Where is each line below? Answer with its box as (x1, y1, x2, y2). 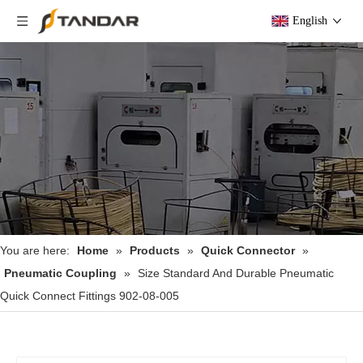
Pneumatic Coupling (4, 267, 117, 280)
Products (130, 244, 180, 257)
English (293, 15, 327, 27)
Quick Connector (201, 244, 295, 257)
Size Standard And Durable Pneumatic (138, 267, 334, 280)
